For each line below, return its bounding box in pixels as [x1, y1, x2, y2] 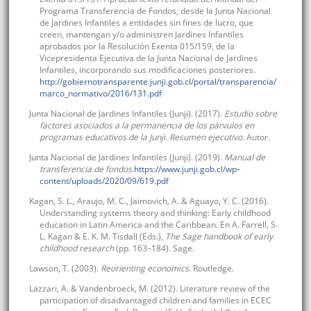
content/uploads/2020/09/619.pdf [39, 175, 169, 187]
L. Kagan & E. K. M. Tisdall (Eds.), [39, 230, 165, 243]
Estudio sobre [224, 108, 277, 120]
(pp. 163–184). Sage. [113, 242, 194, 255]
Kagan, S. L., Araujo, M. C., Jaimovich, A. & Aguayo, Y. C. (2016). [28, 195, 269, 208]
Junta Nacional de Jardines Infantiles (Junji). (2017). [28, 108, 224, 120]
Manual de [224, 151, 265, 164]
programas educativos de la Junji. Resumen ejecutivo [39, 131, 242, 144]
